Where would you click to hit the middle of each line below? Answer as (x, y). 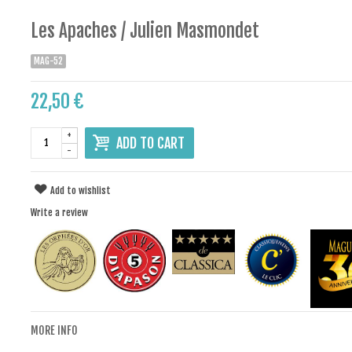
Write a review (59, 212)
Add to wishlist (81, 190)
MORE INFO (54, 331)
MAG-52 (48, 60)
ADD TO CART (150, 143)
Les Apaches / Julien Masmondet (145, 31)
